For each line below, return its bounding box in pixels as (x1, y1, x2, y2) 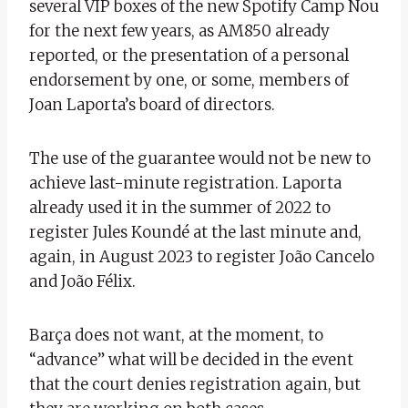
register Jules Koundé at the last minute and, (29, 221, 362, 242)
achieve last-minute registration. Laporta (29, 172, 342, 193)
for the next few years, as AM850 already (29, 20, 330, 41)
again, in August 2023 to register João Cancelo (29, 246, 374, 267)
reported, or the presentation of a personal (29, 45, 349, 66)
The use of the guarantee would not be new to (29, 148, 371, 168)
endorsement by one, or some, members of (29, 69, 349, 90)
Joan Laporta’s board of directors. (29, 94, 275, 115)
